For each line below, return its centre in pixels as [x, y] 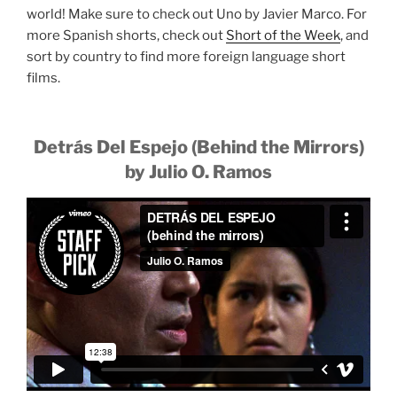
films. [43, 78]
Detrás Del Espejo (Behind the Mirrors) [198, 148]
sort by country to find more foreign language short [186, 56]
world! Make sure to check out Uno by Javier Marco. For [197, 14]
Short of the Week [283, 35]
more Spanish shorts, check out [126, 35]
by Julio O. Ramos [198, 172]
